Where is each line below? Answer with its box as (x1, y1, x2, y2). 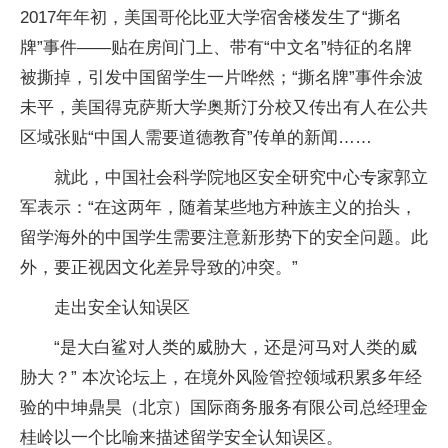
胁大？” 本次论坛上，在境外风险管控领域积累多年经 (20, 368, 422, 387)
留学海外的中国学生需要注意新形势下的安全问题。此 (20, 228, 428, 247)
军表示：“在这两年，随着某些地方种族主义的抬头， (20, 198, 417, 217)
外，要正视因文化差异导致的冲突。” (20, 258, 298, 277)
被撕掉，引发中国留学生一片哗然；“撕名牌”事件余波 (20, 68, 423, 87)
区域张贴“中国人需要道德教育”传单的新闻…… (20, 128, 372, 147)
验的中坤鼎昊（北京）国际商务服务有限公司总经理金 (20, 398, 428, 417)
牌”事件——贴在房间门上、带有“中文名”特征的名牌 (20, 38, 412, 57)
